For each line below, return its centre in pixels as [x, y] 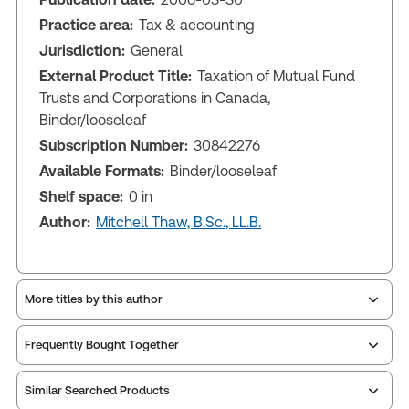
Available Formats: [102, 171]
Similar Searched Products [97, 391]
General [157, 50]
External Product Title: [115, 76]
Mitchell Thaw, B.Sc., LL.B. [178, 222]
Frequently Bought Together [102, 345]
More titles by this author [94, 299]
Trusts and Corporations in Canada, [155, 98]
